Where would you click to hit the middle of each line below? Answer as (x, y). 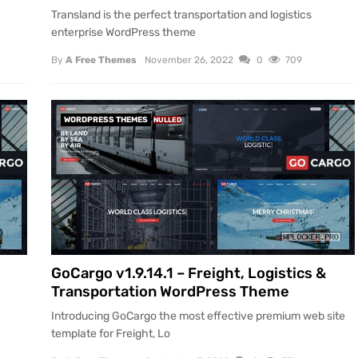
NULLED (167, 120)
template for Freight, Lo (111, 334)
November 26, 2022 (189, 60)
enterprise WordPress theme (123, 33)
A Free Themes (101, 60)
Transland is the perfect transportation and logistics (181, 15)
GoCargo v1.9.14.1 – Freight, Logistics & (189, 273)
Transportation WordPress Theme (170, 291)
